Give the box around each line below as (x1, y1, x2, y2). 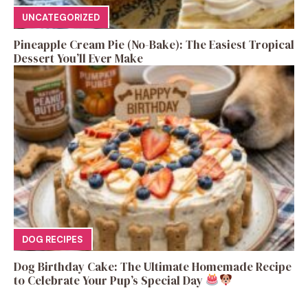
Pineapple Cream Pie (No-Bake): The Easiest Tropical (14, 36, 294, 53)
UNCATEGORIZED (22, 12, 100, 24)
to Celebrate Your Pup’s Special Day (14, 272, 206, 289)
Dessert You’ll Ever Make (14, 49, 143, 67)
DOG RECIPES (22, 234, 83, 246)
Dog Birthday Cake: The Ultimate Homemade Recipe (14, 258, 291, 275)
